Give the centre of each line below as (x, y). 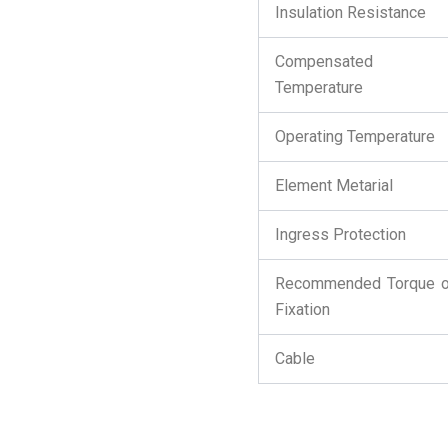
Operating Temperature (354, 136)
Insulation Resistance (350, 12)
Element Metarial (333, 185)
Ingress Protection (340, 234)
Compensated (323, 61)
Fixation (302, 309)
